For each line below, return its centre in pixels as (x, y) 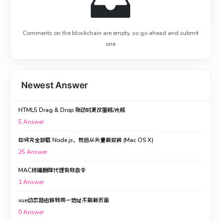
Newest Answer (55, 85)
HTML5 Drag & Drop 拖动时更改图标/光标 (72, 110)
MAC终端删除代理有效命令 (52, 170)
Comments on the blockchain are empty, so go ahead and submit (110, 33)
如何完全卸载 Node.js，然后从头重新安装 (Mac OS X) (86, 140)
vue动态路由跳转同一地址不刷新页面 (64, 200)
